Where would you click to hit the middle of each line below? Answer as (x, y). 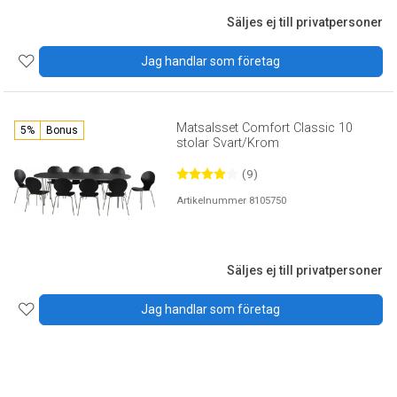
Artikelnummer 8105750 (232, 200)
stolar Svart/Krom (228, 143)
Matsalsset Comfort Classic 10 (265, 128)
